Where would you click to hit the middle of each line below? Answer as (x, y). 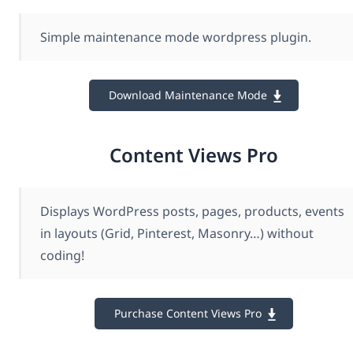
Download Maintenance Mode (188, 95)
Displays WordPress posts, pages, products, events (192, 211)
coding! (62, 255)
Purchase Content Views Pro (188, 313)
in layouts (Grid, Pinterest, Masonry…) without (177, 233)
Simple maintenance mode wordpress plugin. (176, 37)
